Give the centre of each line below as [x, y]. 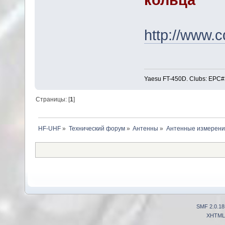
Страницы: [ [53, 99]
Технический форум [97, 129]
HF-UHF [49, 129]
